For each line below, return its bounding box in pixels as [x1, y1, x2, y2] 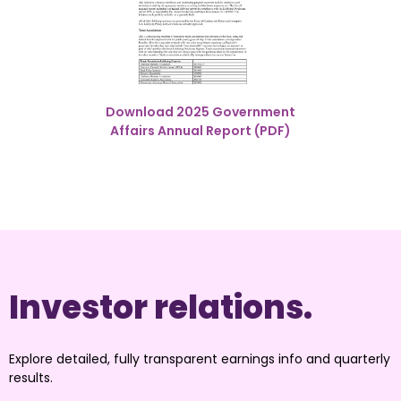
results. [9, 369, 53, 388]
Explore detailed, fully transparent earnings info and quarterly [9, 350, 390, 369]
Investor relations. [9, 285, 312, 331]
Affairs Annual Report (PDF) [110, 122, 291, 141]
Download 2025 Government [106, 103, 295, 122]
